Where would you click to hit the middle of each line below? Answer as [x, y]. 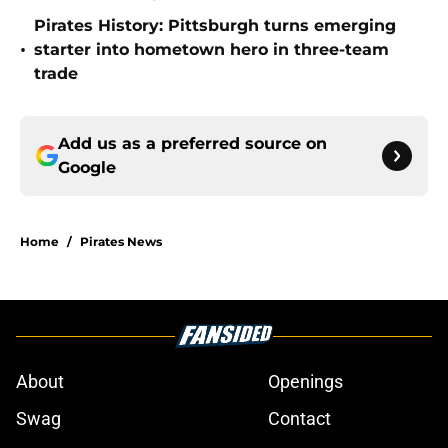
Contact [299, 419]
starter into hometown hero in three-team [211, 50]
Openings [305, 382]
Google [87, 168]
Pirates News [121, 242]
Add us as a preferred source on [192, 144]
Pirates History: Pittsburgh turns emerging [215, 26]
